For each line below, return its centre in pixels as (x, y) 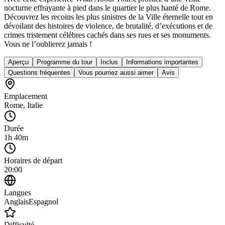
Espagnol (43, 201)
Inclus (109, 62)
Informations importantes (162, 62)
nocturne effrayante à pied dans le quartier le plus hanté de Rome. (107, 8)
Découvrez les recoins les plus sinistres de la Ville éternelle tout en (108, 17)
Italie (35, 105)
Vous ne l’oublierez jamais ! (48, 44)
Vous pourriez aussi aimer (116, 72)
